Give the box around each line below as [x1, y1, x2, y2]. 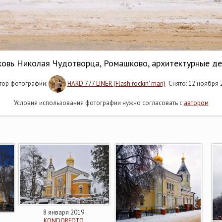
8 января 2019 [43, 208, 84, 217]
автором [183, 99, 209, 107]
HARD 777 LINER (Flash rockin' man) [67, 79, 166, 88]
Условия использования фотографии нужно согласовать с [13, 99, 184, 107]
